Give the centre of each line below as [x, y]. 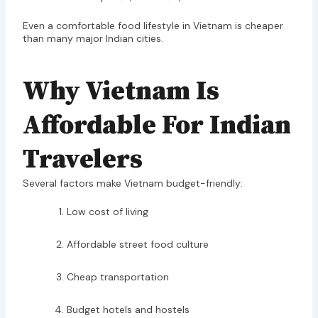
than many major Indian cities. [93, 38]
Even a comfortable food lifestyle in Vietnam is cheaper [153, 25]
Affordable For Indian [157, 126]
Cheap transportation [117, 277]
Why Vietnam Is [121, 92]
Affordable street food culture [137, 245]
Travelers [82, 160]
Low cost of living [107, 212]
